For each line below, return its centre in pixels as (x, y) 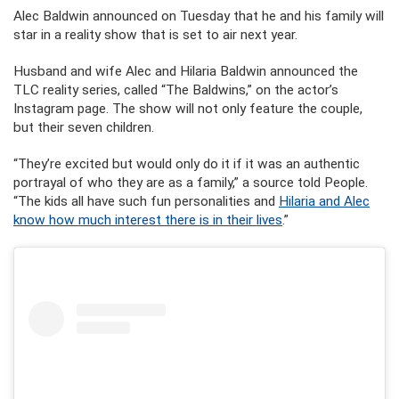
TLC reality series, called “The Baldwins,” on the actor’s (176, 90)
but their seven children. (84, 127)
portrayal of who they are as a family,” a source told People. (191, 183)
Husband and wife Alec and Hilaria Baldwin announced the (186, 71)
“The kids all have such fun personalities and (146, 201)
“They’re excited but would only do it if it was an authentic (187, 164)
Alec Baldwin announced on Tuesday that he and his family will (199, 16)
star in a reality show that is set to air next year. (155, 35)
